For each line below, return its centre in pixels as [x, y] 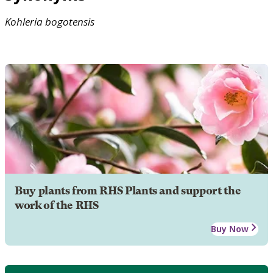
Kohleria [24, 21]
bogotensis [70, 21]
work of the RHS [57, 205]
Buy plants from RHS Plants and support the [128, 190]
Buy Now [230, 229]
